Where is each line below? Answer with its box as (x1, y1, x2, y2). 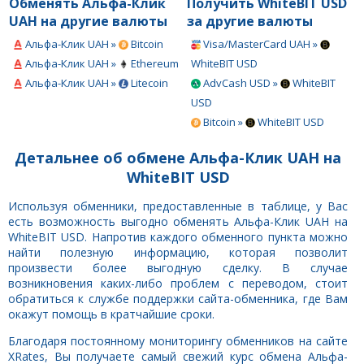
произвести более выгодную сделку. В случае (8, 259, 348, 275)
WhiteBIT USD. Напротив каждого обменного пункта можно (8, 228, 348, 245)
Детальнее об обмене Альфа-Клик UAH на (15, 147, 341, 167)
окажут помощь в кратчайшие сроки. (8, 305, 214, 322)
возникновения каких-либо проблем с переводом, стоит (8, 275, 348, 291)
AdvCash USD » (201, 75, 280, 90)
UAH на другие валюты (9, 11, 167, 30)
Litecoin (128, 75, 168, 90)
